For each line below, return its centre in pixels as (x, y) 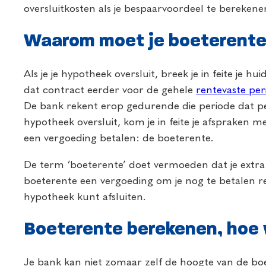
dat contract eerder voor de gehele (110, 91)
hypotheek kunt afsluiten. (85, 197)
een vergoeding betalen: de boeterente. (119, 139)
